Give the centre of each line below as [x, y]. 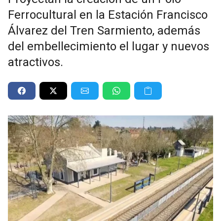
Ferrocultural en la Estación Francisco [108, 15]
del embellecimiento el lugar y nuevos [109, 46]
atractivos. [36, 62]
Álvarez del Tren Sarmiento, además [104, 30]
